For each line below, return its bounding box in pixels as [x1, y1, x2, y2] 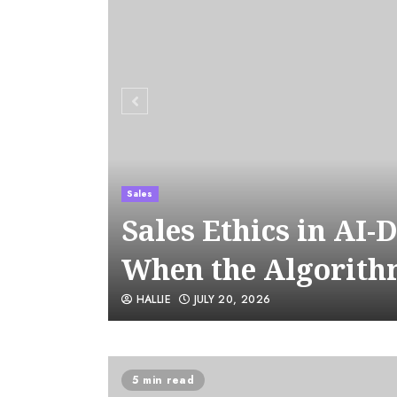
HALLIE [132, 292, 171, 307]
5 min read [132, 372, 194, 388]
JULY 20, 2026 [190, 292, 271, 307]
